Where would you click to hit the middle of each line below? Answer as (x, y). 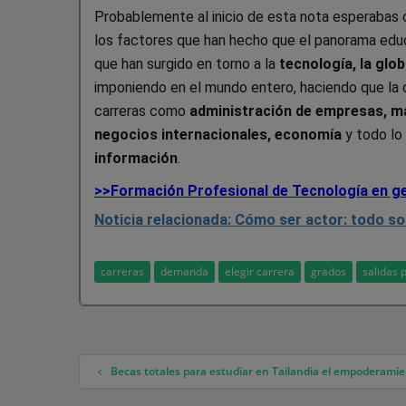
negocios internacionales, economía (218, 134)
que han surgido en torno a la (187, 63)
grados (329, 271)
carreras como (140, 111)
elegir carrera (260, 271)
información (136, 158)
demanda (184, 271)
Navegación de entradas (199, 384)
